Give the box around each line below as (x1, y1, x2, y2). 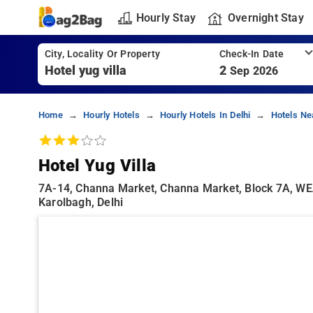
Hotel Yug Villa (38, 156, 156, 175)
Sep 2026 (229, 64, 279, 78)
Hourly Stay (136, 10, 196, 24)
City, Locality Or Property (44, 48, 160, 60)
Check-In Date (219, 48, 284, 60)
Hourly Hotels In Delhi (159, 110, 251, 120)
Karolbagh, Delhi (38, 196, 124, 209)
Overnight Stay (227, 10, 304, 24)
